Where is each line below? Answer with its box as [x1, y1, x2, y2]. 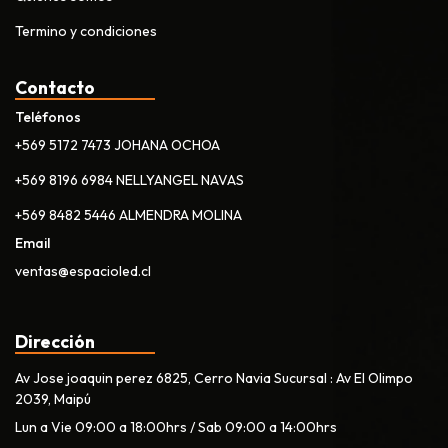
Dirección [15, 330, 95, 354]
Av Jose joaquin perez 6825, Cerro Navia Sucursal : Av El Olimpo [15, 369, 413, 388]
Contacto [15, 76, 95, 100]
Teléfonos [15, 108, 81, 127]
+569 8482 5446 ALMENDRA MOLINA [15, 206, 242, 225]
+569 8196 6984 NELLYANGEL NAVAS [15, 171, 244, 190]
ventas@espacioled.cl [15, 262, 151, 281]
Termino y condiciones [15, 22, 157, 41]
